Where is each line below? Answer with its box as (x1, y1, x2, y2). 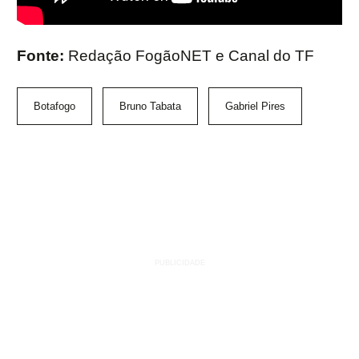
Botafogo (34, 100, 75, 113)
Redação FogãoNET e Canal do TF (68, 47, 314, 65)
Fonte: (17, 47, 68, 65)
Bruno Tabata (119, 100, 181, 113)
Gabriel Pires (225, 100, 285, 113)
